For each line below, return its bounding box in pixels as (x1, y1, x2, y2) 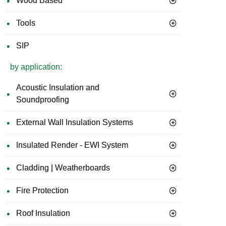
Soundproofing (16, 95, 69, 104)
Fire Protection (16, 186, 69, 195)
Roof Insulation (16, 209, 70, 217)
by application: (10, 63, 62, 71)
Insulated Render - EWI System (16, 141, 128, 149)
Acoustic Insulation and (16, 83, 99, 92)
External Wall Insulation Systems (16, 118, 133, 127)
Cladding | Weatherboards (16, 163, 110, 172)
